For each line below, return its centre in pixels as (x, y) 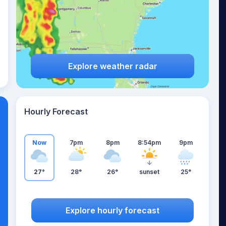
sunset (149, 172)
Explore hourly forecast (112, 210)
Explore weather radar (112, 66)
